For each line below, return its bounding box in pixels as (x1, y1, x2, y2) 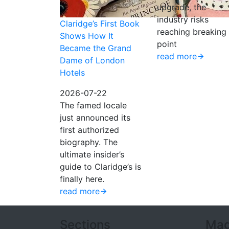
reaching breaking (157, 27, 226, 37)
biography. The (60, 137, 118, 147)
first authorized (60, 125, 119, 135)
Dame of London (60, 55, 125, 65)
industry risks (157, 14, 209, 25)
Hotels (60, 67, 85, 78)
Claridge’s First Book (60, 18, 140, 29)
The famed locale (60, 100, 127, 110)
